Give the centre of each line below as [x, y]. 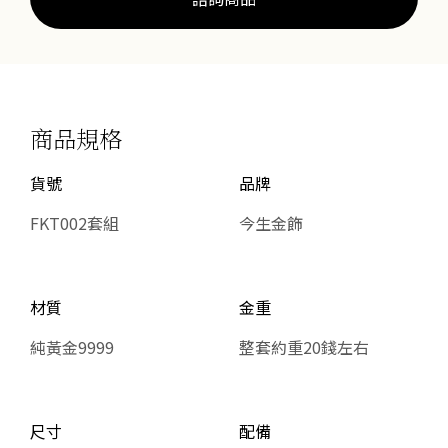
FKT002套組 [74, 222]
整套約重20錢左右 [304, 346]
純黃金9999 [72, 346]
